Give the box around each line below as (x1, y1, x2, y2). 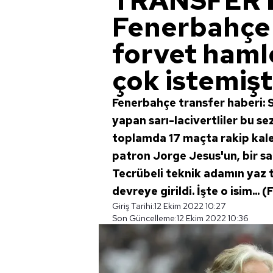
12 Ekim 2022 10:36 (177, 213, 249, 224)
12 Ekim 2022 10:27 (154, 200, 225, 211)
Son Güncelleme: (112, 213, 177, 224)
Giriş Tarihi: (112, 200, 154, 211)
